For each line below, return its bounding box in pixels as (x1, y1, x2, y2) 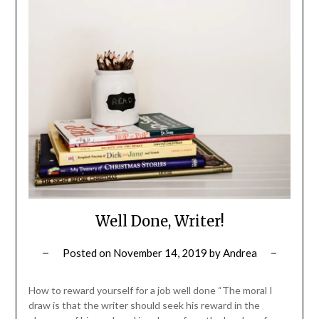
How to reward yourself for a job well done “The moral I (28, 284, 273, 297)
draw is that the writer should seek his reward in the (28, 299, 260, 312)
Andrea (222, 246, 257, 260)
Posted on (62, 246, 113, 260)
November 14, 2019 (113, 246, 207, 260)
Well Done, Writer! (95, 212, 224, 231)
